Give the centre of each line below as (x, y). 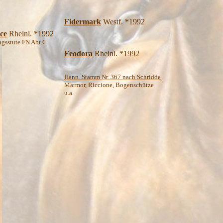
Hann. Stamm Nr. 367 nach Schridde (112, 77)
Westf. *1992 (123, 22)
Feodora (78, 54)
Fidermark (83, 22)
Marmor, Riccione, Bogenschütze (109, 85)
